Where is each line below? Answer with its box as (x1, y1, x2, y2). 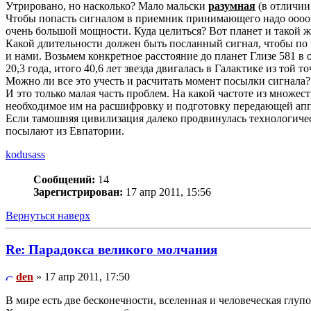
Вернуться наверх (6, 210, 90, 222)
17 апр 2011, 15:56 (123, 186, 211, 199)
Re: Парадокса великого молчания (6, 242, 217, 257)
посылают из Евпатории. (6, 125, 124, 137)
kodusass (6, 149, 45, 161)
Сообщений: (33, 174, 95, 186)
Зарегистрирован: (33, 186, 123, 199)
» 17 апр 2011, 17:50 (33, 270, 130, 283)
